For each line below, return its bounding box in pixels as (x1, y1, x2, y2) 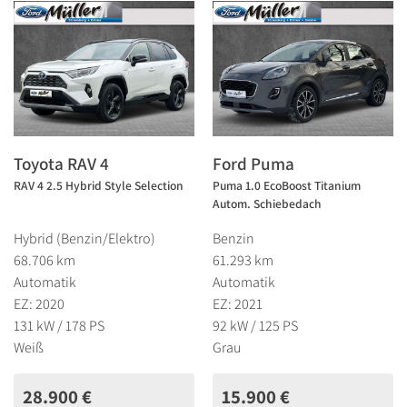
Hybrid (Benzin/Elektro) (14, 228, 155, 248)
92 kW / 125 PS (213, 315, 298, 335)
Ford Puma (213, 151, 294, 175)
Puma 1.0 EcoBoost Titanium (213, 176, 361, 194)
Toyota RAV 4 (14, 151, 109, 175)
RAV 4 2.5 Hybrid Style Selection (14, 176, 184, 194)
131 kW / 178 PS (14, 315, 104, 335)
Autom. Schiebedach (213, 194, 322, 212)
